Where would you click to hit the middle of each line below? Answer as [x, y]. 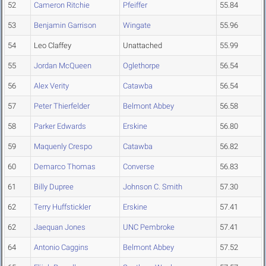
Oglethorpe [141, 66]
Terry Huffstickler [62, 207]
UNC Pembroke [149, 227]
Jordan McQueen [63, 66]
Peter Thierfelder [62, 106]
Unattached [142, 46]
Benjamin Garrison [65, 26]
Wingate [137, 26]
